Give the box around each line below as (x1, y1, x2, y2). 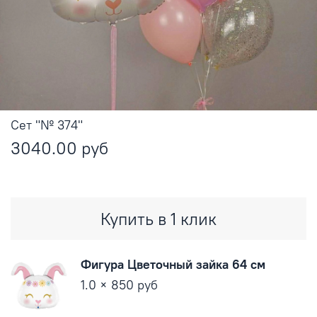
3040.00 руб (11, 137, 108, 158)
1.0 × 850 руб (81, 276, 158, 293)
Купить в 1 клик (100, 207, 217, 229)
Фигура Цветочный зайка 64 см (81, 255, 266, 272)
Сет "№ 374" (11, 116, 83, 133)
